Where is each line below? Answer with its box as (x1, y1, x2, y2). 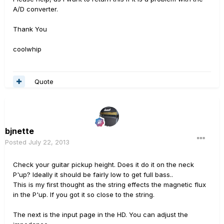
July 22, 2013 (28, 138, 69, 146)
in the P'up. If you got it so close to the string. (13, 190, 154, 198)
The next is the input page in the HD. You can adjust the (13, 210, 188, 218)
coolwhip (13, 45, 41, 53)
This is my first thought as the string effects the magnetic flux (13, 180, 206, 188)
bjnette (5, 126, 34, 136)
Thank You (13, 25, 47, 33)
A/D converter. (13, 5, 60, 13)
